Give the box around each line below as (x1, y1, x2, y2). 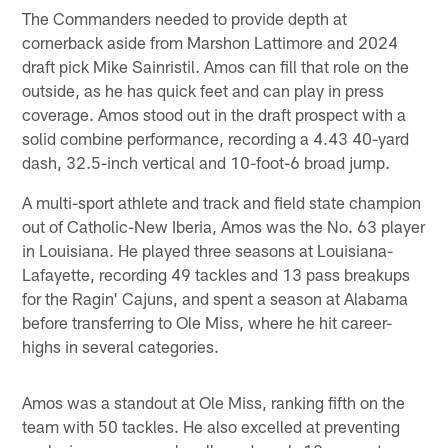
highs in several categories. (22, 335, 220, 356)
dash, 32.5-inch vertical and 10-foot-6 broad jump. (22, 151, 391, 172)
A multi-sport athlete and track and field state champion (22, 191, 422, 212)
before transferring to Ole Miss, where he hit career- (22, 311, 393, 332)
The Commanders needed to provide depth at (22, 7, 348, 28)
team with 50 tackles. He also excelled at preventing (22, 415, 401, 436)
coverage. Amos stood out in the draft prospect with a (22, 103, 407, 124)
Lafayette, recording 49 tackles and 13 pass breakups (22, 263, 411, 284)
